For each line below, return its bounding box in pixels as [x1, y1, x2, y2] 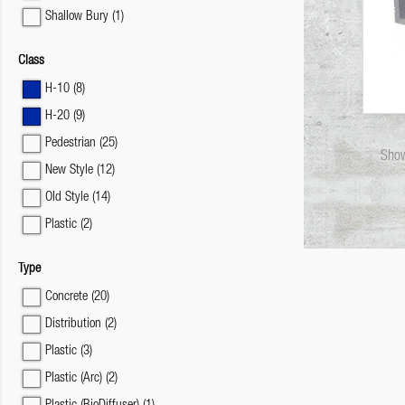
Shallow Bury [45, 10, 112, 24]
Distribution [45, 317, 105, 331]
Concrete [45, 290, 91, 304]
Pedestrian [45, 137, 99, 150]
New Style [45, 164, 97, 177]
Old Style [45, 191, 92, 204]
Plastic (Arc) [45, 372, 106, 385]
